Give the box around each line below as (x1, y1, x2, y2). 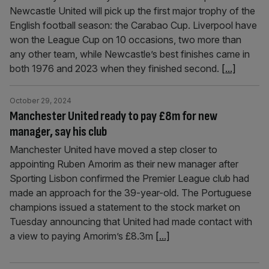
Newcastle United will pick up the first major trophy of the (10, 5, 255, 17)
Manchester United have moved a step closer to (10, 144, 217, 156)
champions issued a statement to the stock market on (10, 201, 240, 213)
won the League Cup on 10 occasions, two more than (10, 34, 241, 46)
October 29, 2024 (10, 96, 71, 105)
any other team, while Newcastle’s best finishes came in (10, 48, 250, 60)
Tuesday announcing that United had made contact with (10, 216, 252, 228)
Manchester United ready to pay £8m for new (10, 108, 217, 124)
